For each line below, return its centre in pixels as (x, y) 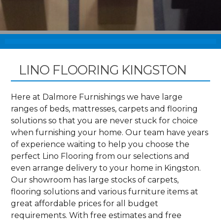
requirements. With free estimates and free (96, 215)
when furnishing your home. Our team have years (110, 132)
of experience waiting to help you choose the (100, 144)
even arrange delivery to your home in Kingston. (106, 168)
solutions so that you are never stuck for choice (105, 120)
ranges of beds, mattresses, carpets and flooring (105, 109)
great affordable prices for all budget (85, 203)
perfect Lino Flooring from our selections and (100, 156)
